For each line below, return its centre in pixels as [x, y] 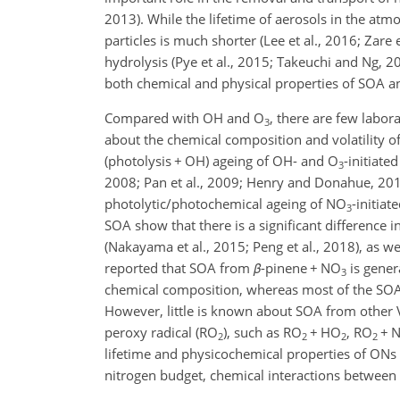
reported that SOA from [179, 268]
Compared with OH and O [184, 118]
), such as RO [262, 332]
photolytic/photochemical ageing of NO [225, 204]
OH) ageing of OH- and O [260, 161]
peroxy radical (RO [161, 332]
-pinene [285, 268]
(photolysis [139, 161]
